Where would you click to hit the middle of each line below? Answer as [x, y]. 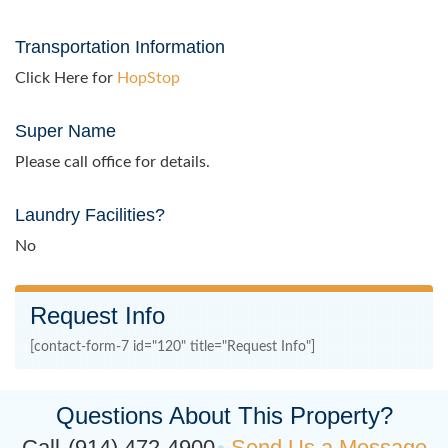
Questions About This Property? [224, 416]
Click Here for [66, 78]
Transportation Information [120, 47]
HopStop [148, 78]
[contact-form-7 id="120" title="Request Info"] [172, 347]
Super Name [65, 131]
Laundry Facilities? [90, 215]
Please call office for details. [112, 162]
